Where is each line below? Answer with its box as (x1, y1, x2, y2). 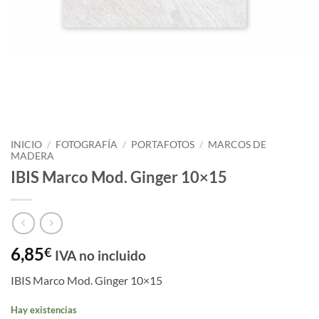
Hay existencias (11, 304, 77, 316)
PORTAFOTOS (131, 139, 195, 150)
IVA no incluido (55, 247, 146, 264)
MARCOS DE (208, 139, 267, 150)
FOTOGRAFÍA (56, 139, 118, 150)
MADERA (11, 150, 54, 162)
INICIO (11, 139, 42, 150)
